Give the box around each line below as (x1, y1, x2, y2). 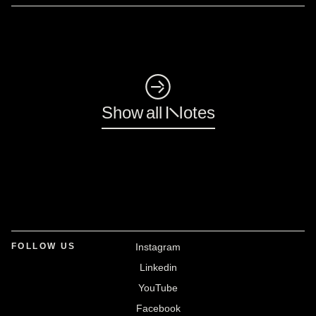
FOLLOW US (11, 241, 76, 251)
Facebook (135, 303, 181, 314)
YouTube (138, 282, 178, 293)
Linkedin (139, 262, 177, 273)
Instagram (135, 241, 181, 253)
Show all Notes (101, 102, 215, 122)
